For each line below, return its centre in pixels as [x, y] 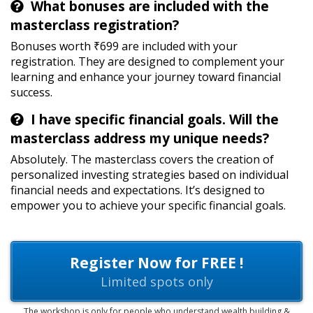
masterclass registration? [95, 26]
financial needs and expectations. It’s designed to [138, 190]
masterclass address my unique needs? [140, 139]
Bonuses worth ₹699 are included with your [124, 46]
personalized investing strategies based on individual [150, 175]
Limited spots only [156, 282]
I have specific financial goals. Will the [155, 120]
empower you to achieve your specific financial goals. [148, 206]
